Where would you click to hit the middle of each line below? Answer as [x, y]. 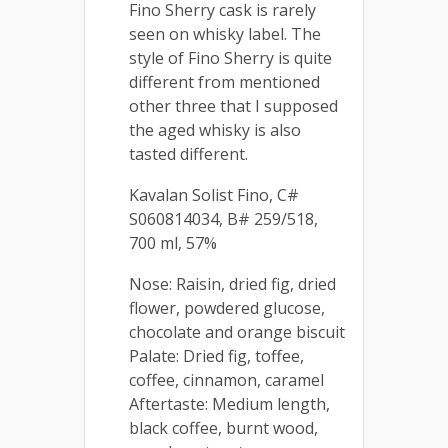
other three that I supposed [233, 105]
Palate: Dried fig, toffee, [216, 355]
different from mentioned [224, 81]
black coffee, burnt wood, [223, 427]
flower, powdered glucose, [227, 307]
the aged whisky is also [215, 129]
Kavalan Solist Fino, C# [214, 194]
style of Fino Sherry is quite [230, 57]
